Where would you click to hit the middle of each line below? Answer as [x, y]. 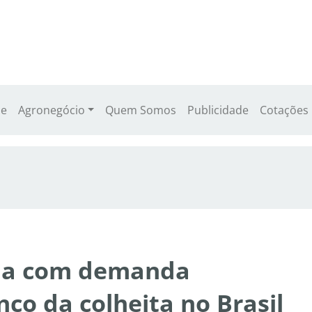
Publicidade [218, 110]
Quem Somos [141, 110]
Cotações [284, 110]
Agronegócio [51, 110]
